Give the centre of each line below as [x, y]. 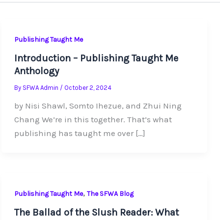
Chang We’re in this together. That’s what [93, 120]
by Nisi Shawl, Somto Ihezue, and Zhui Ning [98, 106]
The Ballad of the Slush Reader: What [96, 213]
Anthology [36, 71]
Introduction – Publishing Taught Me [96, 58]
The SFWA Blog [110, 193]
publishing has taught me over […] [80, 133]
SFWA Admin [41, 88]
